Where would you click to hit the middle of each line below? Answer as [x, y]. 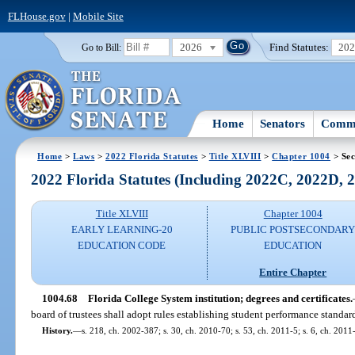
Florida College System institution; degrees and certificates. [220, 298]
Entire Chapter [293, 272]
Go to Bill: [101, 47]
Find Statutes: [300, 47]
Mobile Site [98, 16]
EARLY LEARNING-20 [122, 230]
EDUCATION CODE [122, 246]
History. [57, 330]
